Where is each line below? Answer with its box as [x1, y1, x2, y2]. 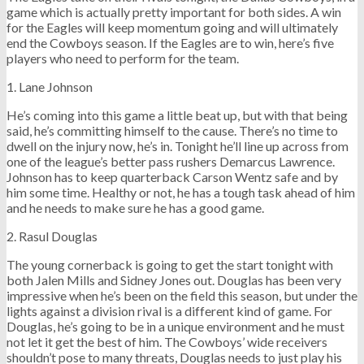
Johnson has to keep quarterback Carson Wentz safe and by [6, 168, 338, 184]
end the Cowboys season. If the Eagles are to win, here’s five [6, 34, 334, 50]
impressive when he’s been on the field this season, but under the [6, 287, 357, 303]
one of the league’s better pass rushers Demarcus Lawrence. [6, 153, 335, 169]
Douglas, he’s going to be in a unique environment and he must [6, 318, 344, 334]
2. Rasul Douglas [6, 227, 97, 244]
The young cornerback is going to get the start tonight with [6, 256, 333, 272]
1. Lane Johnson [6, 78, 93, 94]
